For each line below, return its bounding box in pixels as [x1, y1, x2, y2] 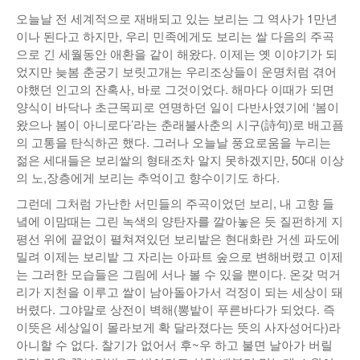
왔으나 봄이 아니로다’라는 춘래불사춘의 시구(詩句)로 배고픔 [16, 116, 344, 133]
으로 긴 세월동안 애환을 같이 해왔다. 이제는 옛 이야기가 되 [16, 45, 337, 62]
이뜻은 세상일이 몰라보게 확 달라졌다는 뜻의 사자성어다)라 [16, 318, 341, 335]
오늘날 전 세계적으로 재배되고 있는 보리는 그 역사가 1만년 [16, 10, 337, 27]
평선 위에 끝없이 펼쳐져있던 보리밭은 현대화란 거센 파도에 [16, 230, 340, 247]
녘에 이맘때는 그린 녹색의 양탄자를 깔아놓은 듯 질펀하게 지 [16, 212, 343, 229]
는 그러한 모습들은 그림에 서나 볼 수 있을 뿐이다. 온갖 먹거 [16, 265, 341, 282]
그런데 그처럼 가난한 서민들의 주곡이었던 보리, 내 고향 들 [16, 194, 334, 211]
